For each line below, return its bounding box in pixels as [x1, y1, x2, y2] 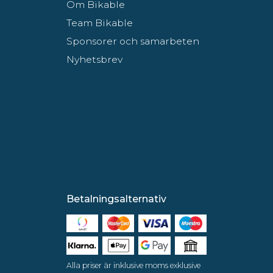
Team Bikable [66, 16, 133, 29]
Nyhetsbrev [66, 53, 122, 65]
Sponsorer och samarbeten [66, 35, 199, 47]
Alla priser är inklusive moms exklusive [66, 260, 200, 270]
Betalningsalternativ [66, 193, 166, 205]
